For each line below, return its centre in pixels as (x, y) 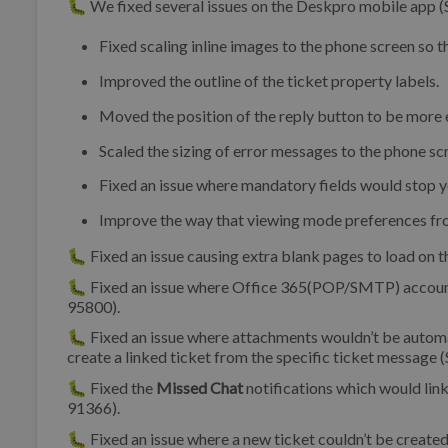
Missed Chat (199, 388)
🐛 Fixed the (111, 388)
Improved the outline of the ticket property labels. (269, 81)
